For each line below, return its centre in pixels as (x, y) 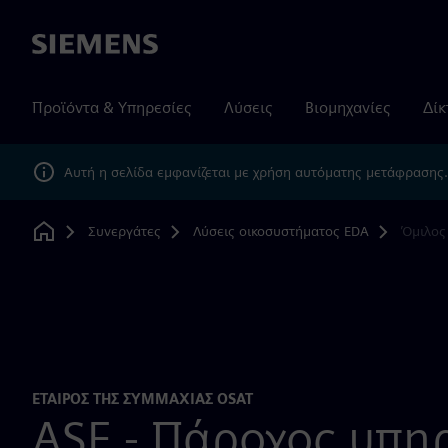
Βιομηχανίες (348, 107)
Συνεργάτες (124, 230)
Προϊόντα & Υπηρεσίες (112, 107)
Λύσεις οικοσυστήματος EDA (280, 230)
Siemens (61, 45)
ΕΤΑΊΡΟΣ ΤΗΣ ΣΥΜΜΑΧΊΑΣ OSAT (142, 398)
